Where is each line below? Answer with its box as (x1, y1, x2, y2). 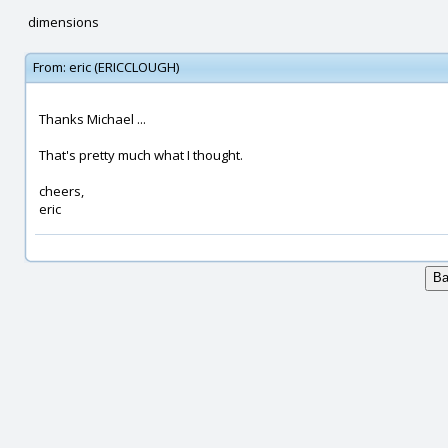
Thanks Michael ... (39, 110, 146, 128)
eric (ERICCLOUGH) (69, 58, 179, 76)
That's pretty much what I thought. (39, 146, 243, 164)
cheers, (39, 182, 84, 200)
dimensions (27, 13, 99, 31)
